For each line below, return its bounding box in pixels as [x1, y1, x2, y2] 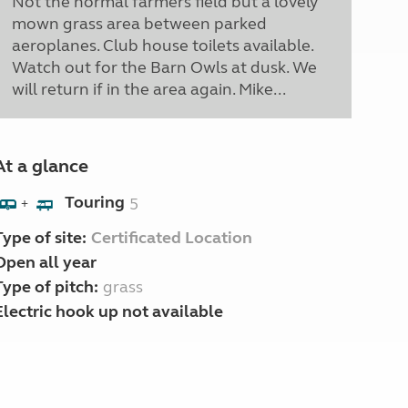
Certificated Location [90, 228, 252, 248]
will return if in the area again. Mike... [11, 79, 286, 99]
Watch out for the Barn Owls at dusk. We [11, 57, 317, 77]
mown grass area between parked [11, 14, 267, 34]
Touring [64, 192, 125, 213]
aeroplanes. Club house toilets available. [11, 36, 313, 56]
